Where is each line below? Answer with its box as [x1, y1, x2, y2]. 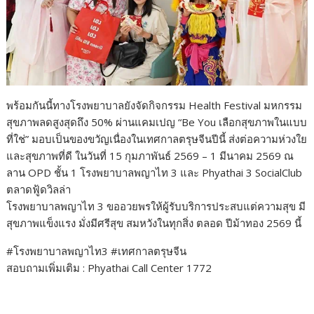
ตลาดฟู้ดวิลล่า [6, 182, 71, 197]
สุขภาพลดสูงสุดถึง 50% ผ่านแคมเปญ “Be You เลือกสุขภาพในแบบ [6, 115, 308, 130]
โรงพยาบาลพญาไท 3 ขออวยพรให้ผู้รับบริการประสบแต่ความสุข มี [6, 199, 306, 214]
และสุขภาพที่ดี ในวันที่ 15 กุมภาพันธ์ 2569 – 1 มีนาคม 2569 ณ [6, 149, 294, 163]
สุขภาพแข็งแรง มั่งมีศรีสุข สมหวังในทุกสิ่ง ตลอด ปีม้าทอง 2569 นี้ [6, 216, 302, 231]
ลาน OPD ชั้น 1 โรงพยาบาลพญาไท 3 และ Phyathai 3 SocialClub [6, 165, 303, 180]
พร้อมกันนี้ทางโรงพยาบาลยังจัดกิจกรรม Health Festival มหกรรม [6, 98, 303, 113]
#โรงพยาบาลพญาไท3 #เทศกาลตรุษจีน [6, 244, 187, 259]
